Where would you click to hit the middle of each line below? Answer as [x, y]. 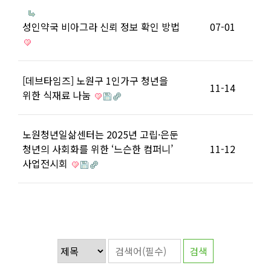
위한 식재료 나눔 [58, 95]
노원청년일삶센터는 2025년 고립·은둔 [100, 134]
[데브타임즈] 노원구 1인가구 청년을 [95, 80]
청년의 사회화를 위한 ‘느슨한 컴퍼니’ [98, 149]
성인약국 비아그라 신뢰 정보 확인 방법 [101, 27]
